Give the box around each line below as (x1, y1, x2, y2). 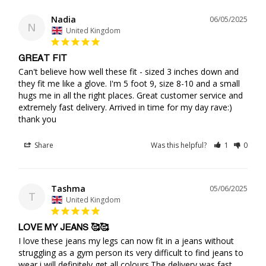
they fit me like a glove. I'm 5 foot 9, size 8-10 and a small (18, 77, 240, 89)
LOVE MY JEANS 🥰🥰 (18, 223, 109, 232)
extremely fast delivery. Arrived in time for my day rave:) (18, 101, 232, 113)
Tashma (51, 182, 85, 194)
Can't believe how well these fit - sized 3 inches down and (18, 65, 239, 77)
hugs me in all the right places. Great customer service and (18, 89, 243, 101)
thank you (18, 113, 56, 125)
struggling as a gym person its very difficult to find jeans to (18, 246, 243, 258)
